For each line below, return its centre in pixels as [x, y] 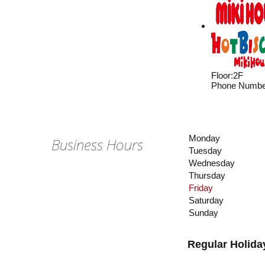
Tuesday [205, 151]
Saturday [206, 201]
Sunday [203, 213]
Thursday [207, 176]
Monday [204, 138]
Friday [201, 188]
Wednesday [212, 163]
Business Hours [97, 145]
